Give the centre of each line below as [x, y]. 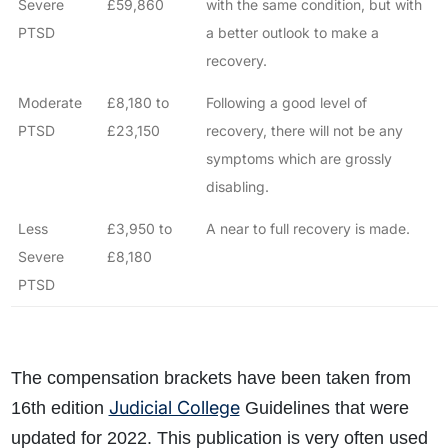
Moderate [49, 103]
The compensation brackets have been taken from [210, 378]
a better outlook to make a [292, 33]
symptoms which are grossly [298, 159]
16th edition [59, 408]
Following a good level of [286, 103]
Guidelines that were [324, 408]
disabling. [237, 187]
